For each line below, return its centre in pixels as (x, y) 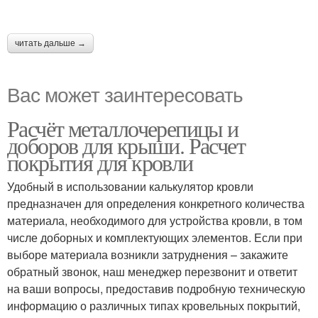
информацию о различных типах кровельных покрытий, (154, 306)
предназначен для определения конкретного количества (156, 203)
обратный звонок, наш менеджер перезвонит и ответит (152, 272)
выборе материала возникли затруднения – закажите (148, 254)
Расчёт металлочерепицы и (123, 128)
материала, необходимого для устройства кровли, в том (155, 220)
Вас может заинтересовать (125, 94)
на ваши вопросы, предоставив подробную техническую (156, 289)
